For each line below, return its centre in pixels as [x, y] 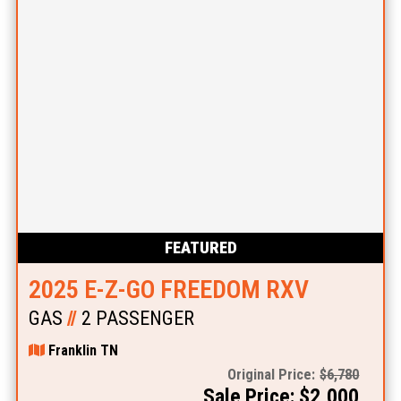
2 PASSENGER [135, 318]
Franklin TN [81, 350]
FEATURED [200, 247]
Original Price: [272, 374]
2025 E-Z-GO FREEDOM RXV [168, 289]
